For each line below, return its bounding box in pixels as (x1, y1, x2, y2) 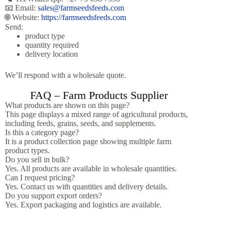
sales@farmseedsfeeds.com (38, 3, 124, 12)
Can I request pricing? (5, 173, 75, 182)
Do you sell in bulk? (5, 155, 69, 164)
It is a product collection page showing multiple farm (5, 137, 171, 146)
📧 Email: (5, 3, 38, 12)
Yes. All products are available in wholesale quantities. (5, 164, 177, 173)
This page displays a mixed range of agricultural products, (5, 109, 188, 119)
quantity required (25, 40, 79, 49)
